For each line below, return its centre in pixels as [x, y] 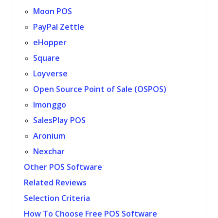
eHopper [50, 43]
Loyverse [51, 74]
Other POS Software [63, 167]
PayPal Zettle [59, 27]
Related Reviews [55, 183]
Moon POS [53, 11]
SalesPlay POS [60, 120]
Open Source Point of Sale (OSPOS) [100, 89]
